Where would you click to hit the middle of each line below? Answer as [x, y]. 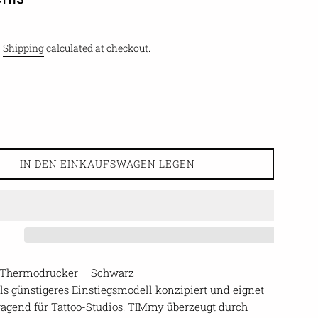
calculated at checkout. [97, 48]
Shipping [23, 48]
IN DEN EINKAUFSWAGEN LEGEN [107, 164]
